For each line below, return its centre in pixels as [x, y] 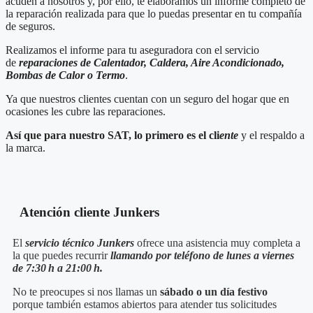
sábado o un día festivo [214, 292]
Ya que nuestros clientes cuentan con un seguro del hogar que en [147, 99]
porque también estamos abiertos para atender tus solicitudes [145, 305]
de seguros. [30, 27]
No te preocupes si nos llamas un [86, 292]
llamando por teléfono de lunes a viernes [202, 256]
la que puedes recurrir [61, 256]
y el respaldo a [271, 136]
